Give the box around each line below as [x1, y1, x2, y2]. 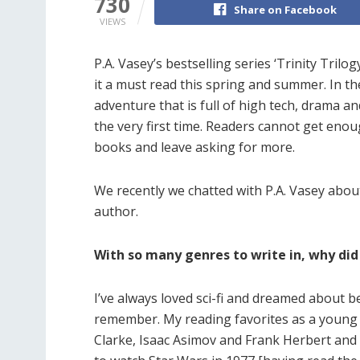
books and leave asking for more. [94, 138, 295, 157]
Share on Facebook [233, 2, 337, 18]
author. [94, 202, 138, 221]
